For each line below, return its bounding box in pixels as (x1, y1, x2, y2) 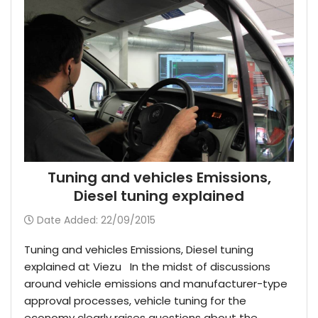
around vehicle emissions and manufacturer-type (24, 276, 287, 292)
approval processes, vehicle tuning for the (24, 293, 246, 309)
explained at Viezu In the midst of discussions (24, 259, 270, 275)
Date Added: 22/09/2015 (37, 213, 155, 228)
